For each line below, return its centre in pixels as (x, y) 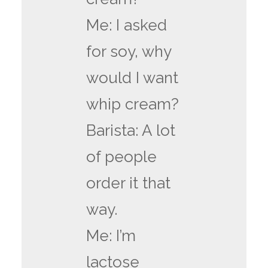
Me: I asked (127, 25)
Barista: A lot (131, 131)
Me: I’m (111, 236)
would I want (133, 78)
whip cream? (133, 104)
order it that (129, 183)
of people (122, 157)
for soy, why (129, 52)
